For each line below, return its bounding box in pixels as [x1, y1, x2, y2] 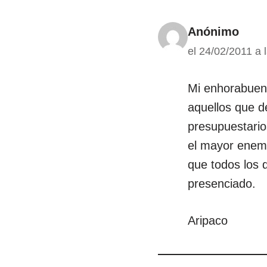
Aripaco [188, 214, 228, 227]
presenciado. [188, 177, 256, 190]
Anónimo [188, 25, 240, 38]
